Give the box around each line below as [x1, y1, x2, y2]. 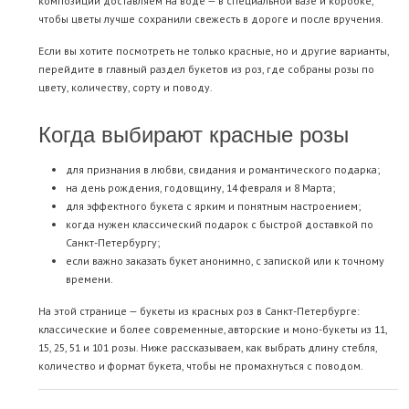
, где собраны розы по [262, 62, 374, 77]
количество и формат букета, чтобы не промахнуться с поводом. [38, 359, 363, 373]
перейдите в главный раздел [38, 62, 188, 77]
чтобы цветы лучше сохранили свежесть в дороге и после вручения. [38, 12, 383, 26]
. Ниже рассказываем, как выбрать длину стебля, [136, 341, 377, 355]
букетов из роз [188, 62, 262, 77]
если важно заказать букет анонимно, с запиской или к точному [66, 254, 384, 268]
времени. [66, 272, 113, 287]
